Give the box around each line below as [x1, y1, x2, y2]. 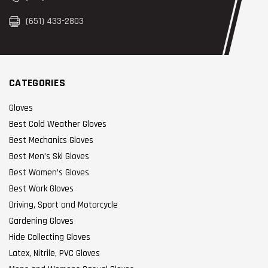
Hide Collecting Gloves [9, 232, 90, 243]
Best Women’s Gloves [9, 167, 89, 178]
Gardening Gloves [9, 215, 74, 227]
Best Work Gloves [9, 183, 74, 194]
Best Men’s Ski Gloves [9, 151, 89, 162]
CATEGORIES [9, 76, 65, 90]
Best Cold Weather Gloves [9, 118, 106, 130]
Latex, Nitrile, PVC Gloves [9, 248, 100, 259]
